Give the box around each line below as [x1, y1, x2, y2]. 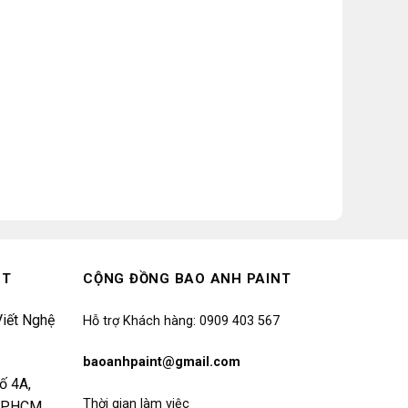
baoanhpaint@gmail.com [83, 354, 240, 371]
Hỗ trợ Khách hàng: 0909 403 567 [83, 312, 280, 329]
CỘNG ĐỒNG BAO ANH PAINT [83, 270, 291, 287]
